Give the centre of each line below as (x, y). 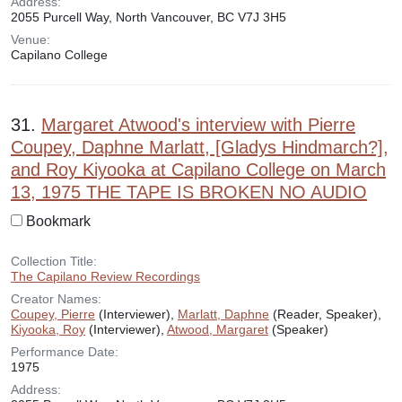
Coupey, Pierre (53, 314)
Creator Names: (56, 299)
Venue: (31, 39)
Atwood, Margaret (218, 329)
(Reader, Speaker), (325, 314)
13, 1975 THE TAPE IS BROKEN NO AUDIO (189, 192)
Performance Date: (65, 352)
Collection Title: (54, 261)
